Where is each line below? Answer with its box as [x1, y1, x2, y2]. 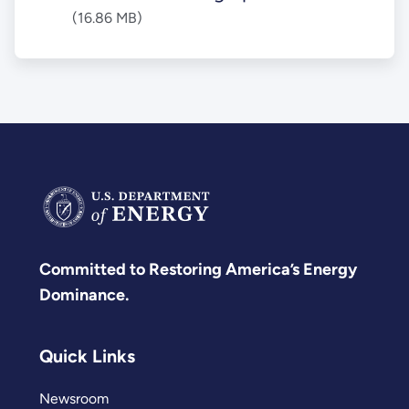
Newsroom [39, 389, 109, 407]
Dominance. [39, 285, 129, 306]
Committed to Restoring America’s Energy [39, 259, 357, 280]
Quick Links [39, 345, 135, 368]
